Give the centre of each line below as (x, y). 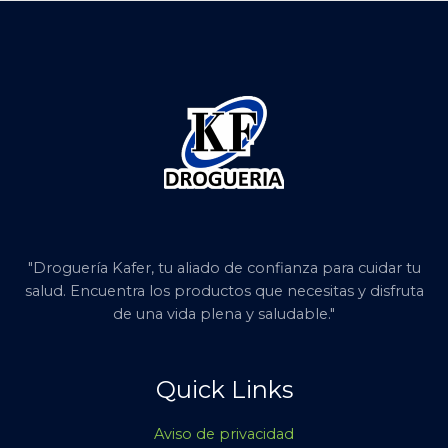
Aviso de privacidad (224, 434)
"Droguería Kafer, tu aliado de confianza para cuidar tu (224, 268)
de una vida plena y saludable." (224, 314)
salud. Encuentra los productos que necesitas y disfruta (224, 291)
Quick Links (224, 389)
